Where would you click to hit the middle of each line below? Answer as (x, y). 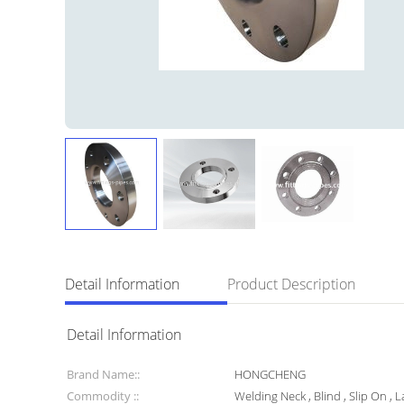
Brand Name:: (103, 374)
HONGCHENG (271, 374)
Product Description (291, 284)
